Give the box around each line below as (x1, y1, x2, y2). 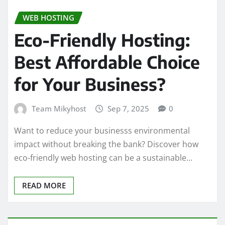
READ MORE (22, 180, 66, 190)
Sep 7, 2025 (107, 103, 150, 114)
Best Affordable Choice (14, 51, 200, 73)
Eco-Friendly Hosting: (14, 29, 190, 51)
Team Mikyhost (31, 103, 86, 114)
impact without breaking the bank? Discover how (14, 138, 198, 150)
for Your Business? (14, 73, 166, 95)
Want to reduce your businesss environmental (14, 125, 190, 136)
